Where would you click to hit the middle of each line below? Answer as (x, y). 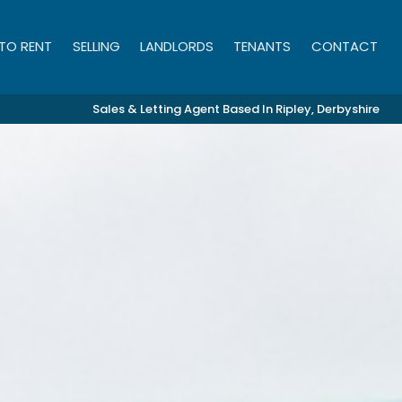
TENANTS (262, 46)
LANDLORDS (177, 46)
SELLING (96, 46)
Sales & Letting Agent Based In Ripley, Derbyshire (236, 109)
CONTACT (344, 46)
